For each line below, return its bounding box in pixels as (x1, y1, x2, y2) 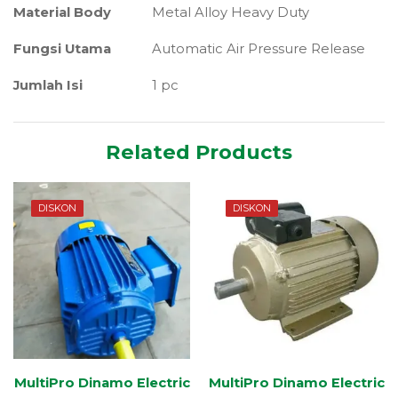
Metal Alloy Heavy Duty (151, 4, 309, 20)
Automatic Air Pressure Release (151, 40, 365, 57)
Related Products (106, 139, 292, 164)
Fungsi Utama (13, 40, 111, 57)
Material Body (13, 4, 111, 20)
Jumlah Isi (13, 76, 83, 93)
